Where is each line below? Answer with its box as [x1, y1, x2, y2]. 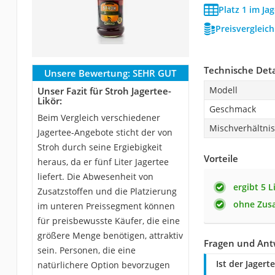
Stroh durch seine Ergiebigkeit [37, 141, 162, 153]
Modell [209, 83, 238, 96]
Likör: [37, 94, 62, 107]
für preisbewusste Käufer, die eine [37, 214, 180, 227]
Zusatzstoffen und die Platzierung [37, 185, 177, 197]
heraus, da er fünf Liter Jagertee [37, 155, 169, 168]
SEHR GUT [133, 66, 177, 79]
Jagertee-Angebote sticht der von [37, 126, 172, 138]
